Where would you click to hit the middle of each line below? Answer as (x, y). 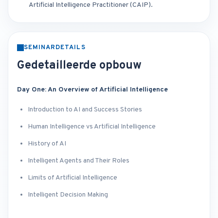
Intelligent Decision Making (68, 195)
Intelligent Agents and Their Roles (79, 161)
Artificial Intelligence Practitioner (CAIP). (91, 5)
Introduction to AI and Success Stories (85, 110)
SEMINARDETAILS (55, 48)
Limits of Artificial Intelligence (73, 178)
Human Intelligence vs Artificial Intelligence (92, 127)
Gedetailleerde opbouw (79, 66)
